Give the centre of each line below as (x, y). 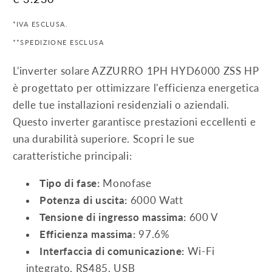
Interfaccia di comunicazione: (112, 251)
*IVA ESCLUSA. (40, 24)
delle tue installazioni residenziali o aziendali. (121, 105)
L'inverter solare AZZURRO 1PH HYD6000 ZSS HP (136, 71)
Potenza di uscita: (83, 200)
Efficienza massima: (88, 234)
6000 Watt (155, 200)
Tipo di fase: (71, 183)
